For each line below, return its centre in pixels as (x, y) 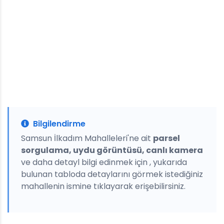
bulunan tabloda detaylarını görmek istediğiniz (112, 174)
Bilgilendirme (59, 124)
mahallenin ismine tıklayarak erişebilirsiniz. (103, 186)
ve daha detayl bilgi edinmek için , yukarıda (104, 162)
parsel (166, 138)
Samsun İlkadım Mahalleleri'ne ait (87, 138)
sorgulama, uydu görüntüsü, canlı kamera (112, 150)
